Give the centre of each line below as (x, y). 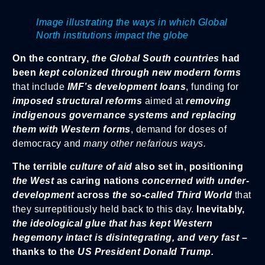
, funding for (212, 87)
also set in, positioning (188, 166)
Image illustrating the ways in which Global (132, 22)
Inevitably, (221, 209)
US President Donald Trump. (146, 251)
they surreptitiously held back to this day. (104, 209)
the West (33, 180)
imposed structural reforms (79, 101)
